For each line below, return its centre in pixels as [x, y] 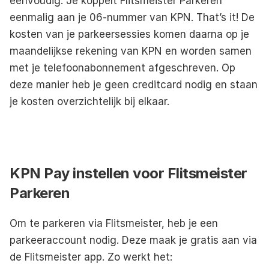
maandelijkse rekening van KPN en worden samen [131, 51]
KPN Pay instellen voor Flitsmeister [128, 173]
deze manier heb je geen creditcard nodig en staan [134, 84]
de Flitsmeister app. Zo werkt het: [91, 257]
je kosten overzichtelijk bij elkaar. [91, 101]
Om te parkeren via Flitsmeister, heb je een [114, 223]
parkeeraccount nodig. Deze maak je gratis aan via [133, 240]
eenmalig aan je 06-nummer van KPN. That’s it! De [132, 17]
